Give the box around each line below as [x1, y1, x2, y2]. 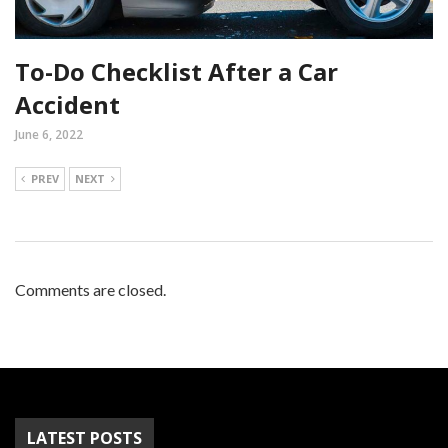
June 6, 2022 [15, 126, 83, 144]
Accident [15, 88, 120, 122]
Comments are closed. [15, 280, 166, 300]
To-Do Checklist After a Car [15, 55, 338, 89]
